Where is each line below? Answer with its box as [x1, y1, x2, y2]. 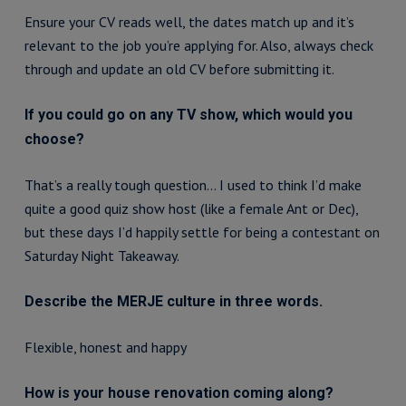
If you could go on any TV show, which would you [24, 106, 353, 123]
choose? [24, 130, 84, 148]
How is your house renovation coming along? [24, 384, 333, 401]
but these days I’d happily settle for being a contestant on [24, 223, 380, 241]
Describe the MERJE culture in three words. [24, 293, 323, 310]
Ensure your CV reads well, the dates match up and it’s [24, 13, 354, 31]
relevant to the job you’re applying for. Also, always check [24, 36, 373, 54]
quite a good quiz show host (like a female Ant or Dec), [24, 199, 358, 217]
